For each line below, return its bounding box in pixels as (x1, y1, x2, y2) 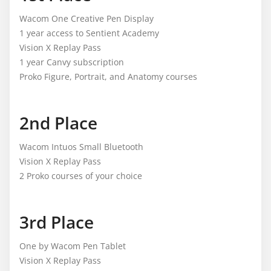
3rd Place (19, 210, 94, 233)
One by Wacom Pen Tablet (19, 240, 126, 252)
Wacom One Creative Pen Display (19, 12, 154, 24)
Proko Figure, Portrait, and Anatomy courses (19, 70, 197, 82)
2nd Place (19, 111, 97, 134)
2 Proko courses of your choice (19, 169, 142, 181)
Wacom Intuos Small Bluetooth (19, 140, 143, 152)
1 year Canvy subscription (19, 56, 124, 68)
